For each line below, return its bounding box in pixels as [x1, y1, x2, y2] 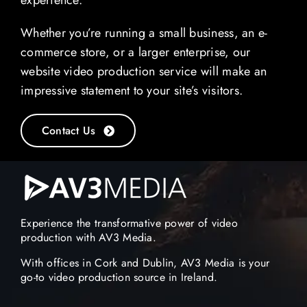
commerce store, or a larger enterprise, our [20, 43, 251, 62]
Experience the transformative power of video [20, 214, 238, 231]
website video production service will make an [20, 62, 267, 81]
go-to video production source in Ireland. [20, 269, 218, 285]
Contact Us [41, 123, 96, 139]
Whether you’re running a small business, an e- [20, 24, 268, 42]
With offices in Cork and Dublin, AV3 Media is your [20, 254, 270, 271]
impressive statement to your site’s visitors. [20, 82, 243, 100]
